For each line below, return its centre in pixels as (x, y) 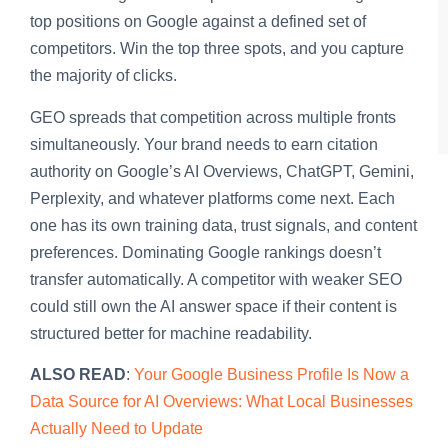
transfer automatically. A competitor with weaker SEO (216, 279)
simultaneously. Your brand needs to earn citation (204, 144)
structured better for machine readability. (171, 333)
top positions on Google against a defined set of (198, 22)
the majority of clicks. (103, 76)
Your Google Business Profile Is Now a (271, 374)
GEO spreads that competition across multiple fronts (213, 117)
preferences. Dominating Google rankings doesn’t (205, 252)
